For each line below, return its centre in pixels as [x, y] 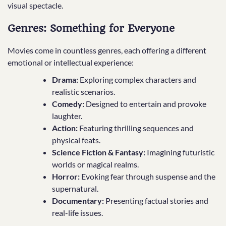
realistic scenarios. [83, 92]
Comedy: [68, 104]
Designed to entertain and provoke [145, 104]
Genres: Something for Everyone [91, 28]
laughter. [67, 116]
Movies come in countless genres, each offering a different [107, 50]
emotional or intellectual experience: [71, 63]
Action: [65, 128]
